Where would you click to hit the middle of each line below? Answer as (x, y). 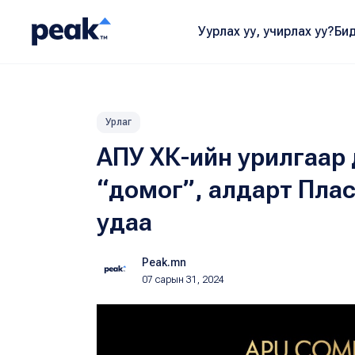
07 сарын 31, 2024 (183, 280)
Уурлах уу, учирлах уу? (266, 31)
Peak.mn (164, 262)
